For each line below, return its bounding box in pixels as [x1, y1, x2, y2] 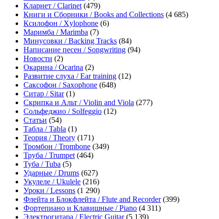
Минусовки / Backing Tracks [23, 37, 117, 45]
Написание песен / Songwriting [23, 45, 126, 54]
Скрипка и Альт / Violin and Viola [23, 98, 134, 107]
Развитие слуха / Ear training [23, 72, 116, 81]
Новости [23, 54, 52, 63]
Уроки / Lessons [23, 186, 75, 195]
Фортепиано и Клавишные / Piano [23, 204, 137, 213]
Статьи [23, 116, 47, 125]
